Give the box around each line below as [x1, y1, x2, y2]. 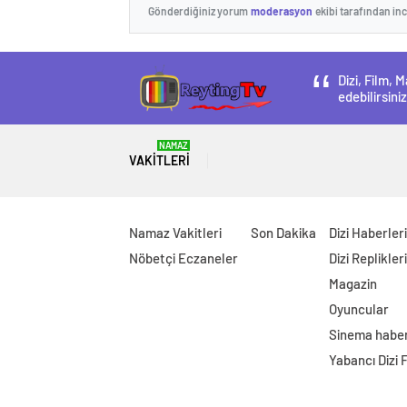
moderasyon [251, 4, 313, 17]
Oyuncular [328, 301, 389, 317]
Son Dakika [250, 224, 316, 241]
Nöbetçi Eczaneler [129, 250, 238, 266]
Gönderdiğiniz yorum [148, 4, 248, 17]
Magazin [328, 275, 377, 292]
